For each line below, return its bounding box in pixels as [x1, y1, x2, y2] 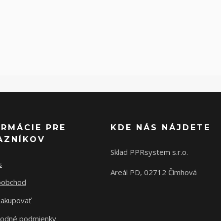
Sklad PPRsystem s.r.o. [110, 147, 188, 157]
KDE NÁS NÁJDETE [110, 123, 211, 133]
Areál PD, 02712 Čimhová [110, 167, 199, 178]
